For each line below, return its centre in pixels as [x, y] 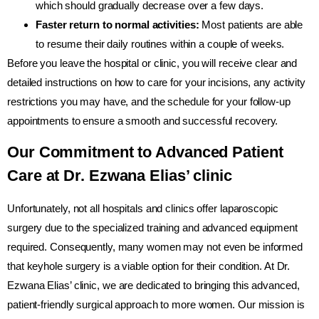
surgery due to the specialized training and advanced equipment [152, 228]
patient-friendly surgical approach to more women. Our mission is [156, 305]
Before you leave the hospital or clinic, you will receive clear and [152, 63]
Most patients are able [251, 24]
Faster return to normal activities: [117, 24]
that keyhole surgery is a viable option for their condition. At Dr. [149, 266]
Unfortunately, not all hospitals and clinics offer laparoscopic [143, 209]
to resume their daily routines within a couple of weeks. [160, 43]
